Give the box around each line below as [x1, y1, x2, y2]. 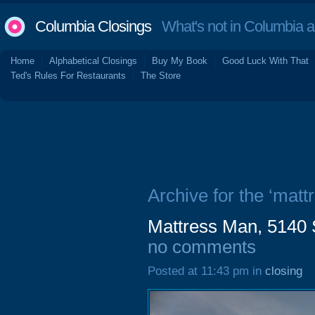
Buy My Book [152, 56, 207, 66]
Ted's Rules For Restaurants [11, 70, 126, 81]
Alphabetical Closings [49, 56, 137, 66]
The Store [141, 70, 181, 81]
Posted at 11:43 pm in [148, 264, 265, 278]
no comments [148, 237, 256, 257]
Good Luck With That [222, 56, 309, 66]
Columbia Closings [35, 18, 151, 35]
